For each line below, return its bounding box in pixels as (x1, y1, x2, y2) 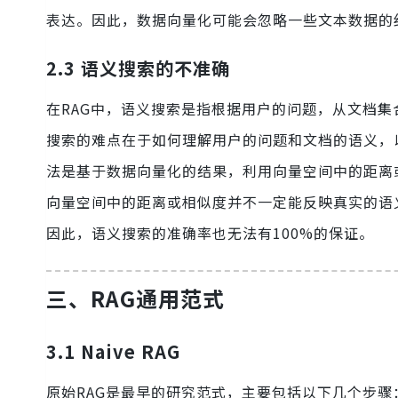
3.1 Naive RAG (46, 338, 180, 364)
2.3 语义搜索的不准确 (46, 55, 230, 82)
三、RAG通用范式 (46, 283, 225, 314)
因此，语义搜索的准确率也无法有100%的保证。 (46, 222, 374, 244)
